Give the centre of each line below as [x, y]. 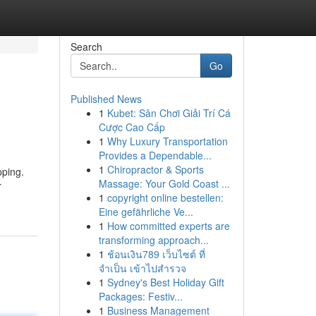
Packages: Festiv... [140, 296]
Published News [106, 99]
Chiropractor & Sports [155, 169]
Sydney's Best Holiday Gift [165, 282]
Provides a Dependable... [155, 155]
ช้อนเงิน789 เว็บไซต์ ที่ [156, 254]
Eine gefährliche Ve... [146, 212]
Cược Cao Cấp [132, 127]
